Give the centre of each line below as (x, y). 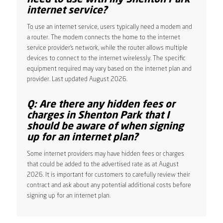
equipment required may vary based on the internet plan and (109, 69)
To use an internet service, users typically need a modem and (109, 27)
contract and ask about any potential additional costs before (109, 185)
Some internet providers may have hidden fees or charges (105, 154)
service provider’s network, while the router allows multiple (107, 48)
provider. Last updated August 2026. (77, 79)
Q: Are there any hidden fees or (101, 105)
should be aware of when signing (105, 127)
